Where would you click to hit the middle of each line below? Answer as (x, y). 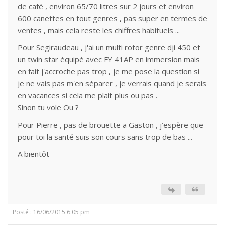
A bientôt (33, 154)
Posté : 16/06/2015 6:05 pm (51, 212)
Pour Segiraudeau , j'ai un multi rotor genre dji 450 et (109, 47)
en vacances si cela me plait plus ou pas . (87, 95)
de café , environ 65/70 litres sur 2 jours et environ (106, 6)
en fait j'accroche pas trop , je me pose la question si (108, 71)
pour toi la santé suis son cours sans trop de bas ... (105, 137)
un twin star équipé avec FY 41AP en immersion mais (109, 59)
